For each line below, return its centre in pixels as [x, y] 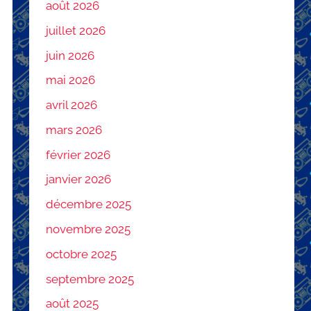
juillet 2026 [76, 30]
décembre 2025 [89, 204]
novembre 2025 [89, 229]
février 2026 [78, 154]
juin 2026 [70, 55]
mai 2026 [71, 80]
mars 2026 [74, 129]
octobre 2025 [82, 254]
